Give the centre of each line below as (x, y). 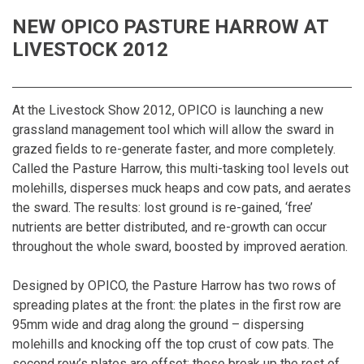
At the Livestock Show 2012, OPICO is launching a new (168, 110)
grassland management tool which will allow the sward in (173, 129)
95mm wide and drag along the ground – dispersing (158, 324)
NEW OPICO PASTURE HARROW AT (170, 26)
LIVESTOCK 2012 (90, 49)
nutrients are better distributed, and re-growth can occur (169, 227)
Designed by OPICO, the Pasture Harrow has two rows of (174, 285)
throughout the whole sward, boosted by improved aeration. (180, 246)
